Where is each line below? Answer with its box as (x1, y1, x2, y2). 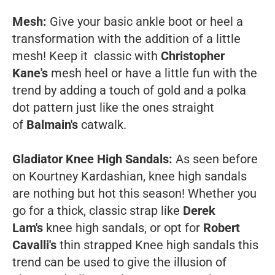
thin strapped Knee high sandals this (60, 237, 258, 252)
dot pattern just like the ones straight (12, 99, 214, 115)
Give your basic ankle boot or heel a (50, 14, 243, 29)
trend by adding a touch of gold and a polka (12, 82, 246, 98)
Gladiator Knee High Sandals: (12, 151, 176, 166)
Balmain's (26, 117, 81, 132)
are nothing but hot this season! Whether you (12, 185, 257, 201)
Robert (203, 220, 240, 235)
